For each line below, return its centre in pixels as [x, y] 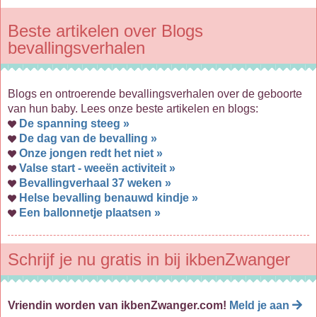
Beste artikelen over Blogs [105, 30]
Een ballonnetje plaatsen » [90, 213]
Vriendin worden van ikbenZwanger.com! [119, 306]
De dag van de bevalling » [88, 139]
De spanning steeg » [74, 124]
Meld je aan [261, 306]
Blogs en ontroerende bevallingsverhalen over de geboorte [155, 94]
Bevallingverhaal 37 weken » [95, 183]
